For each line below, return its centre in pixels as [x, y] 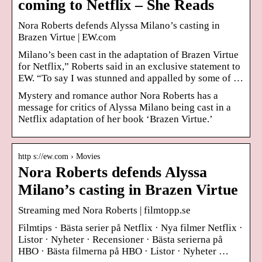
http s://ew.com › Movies [59, 156]
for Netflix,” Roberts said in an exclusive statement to [129, 66]
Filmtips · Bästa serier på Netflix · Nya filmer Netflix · [130, 227]
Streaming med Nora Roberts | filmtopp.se [104, 210]
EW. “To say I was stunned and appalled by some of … [131, 78]
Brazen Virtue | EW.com [67, 37]
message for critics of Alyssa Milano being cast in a [125, 107]
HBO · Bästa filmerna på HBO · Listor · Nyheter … [123, 251]
